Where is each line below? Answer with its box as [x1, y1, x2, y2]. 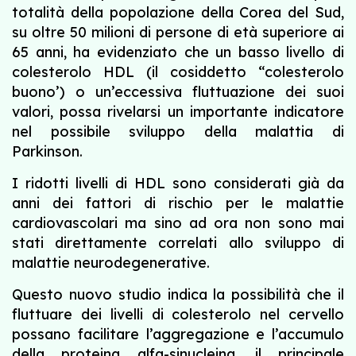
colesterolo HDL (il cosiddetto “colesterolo [12, 63, 344, 81]
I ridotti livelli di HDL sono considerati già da [12, 174, 344, 192]
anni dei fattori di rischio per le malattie [12, 194, 344, 212]
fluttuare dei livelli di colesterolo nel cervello [12, 305, 344, 323]
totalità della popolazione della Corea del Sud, [12, 3, 344, 21]
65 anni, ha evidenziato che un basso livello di [12, 43, 344, 61]
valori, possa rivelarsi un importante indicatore [12, 103, 344, 121]
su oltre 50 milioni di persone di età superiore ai [12, 23, 344, 41]
